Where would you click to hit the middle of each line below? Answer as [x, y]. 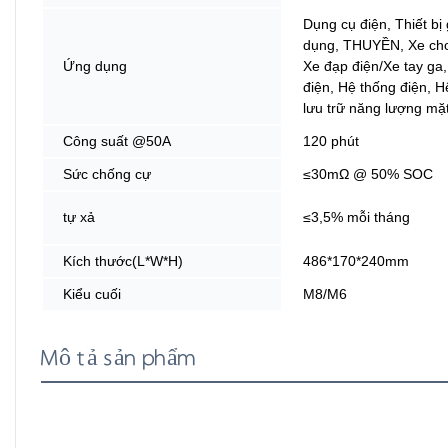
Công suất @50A [117, 140]
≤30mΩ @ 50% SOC [368, 173]
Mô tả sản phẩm [119, 358]
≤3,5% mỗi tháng [356, 216]
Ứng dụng [95, 65]
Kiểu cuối [92, 293]
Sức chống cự [107, 173]
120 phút [331, 140]
